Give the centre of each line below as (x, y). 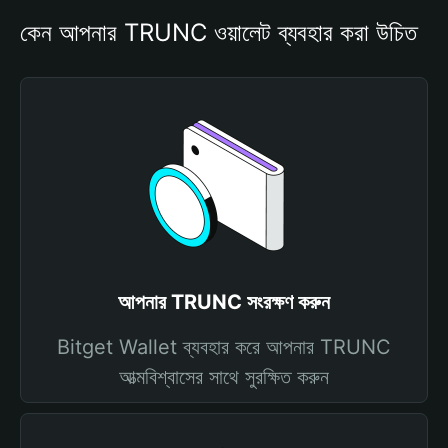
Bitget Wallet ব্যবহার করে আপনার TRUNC (224, 347)
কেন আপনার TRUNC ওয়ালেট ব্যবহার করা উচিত (218, 32)
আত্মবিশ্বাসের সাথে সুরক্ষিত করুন (224, 377)
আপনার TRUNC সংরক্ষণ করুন (224, 302)
